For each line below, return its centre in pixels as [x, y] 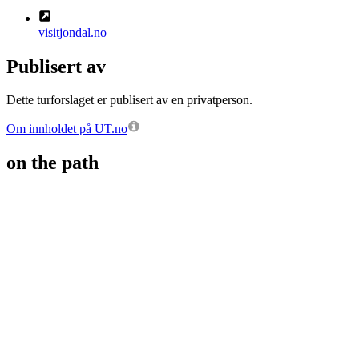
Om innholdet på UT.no [67, 129]
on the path [52, 163]
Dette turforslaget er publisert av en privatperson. [129, 100]
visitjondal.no [73, 32]
